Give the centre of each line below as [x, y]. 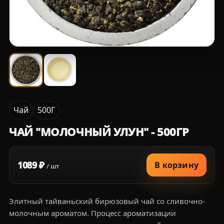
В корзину [176, 165]
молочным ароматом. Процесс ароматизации [92, 213]
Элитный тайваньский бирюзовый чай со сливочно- [107, 201]
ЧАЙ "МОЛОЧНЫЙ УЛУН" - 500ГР [99, 132]
